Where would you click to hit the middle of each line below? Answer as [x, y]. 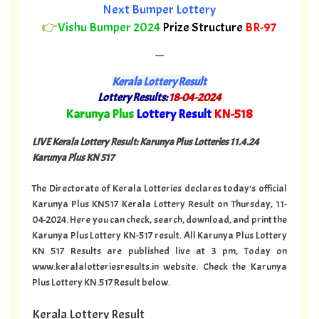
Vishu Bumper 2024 [110, 27]
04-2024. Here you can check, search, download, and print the [159, 220]
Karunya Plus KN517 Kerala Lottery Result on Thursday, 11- [159, 204]
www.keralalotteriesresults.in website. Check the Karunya [159, 267]
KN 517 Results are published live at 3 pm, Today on [159, 251]
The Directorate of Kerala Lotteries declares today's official [159, 188]
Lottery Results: [132, 97]
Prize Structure [204, 27]
